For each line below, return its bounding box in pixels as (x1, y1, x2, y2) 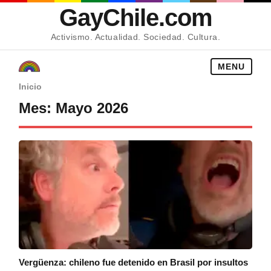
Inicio (19, 82, 42, 91)
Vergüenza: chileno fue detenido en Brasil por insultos (19, 257, 249, 267)
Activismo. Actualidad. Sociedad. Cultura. (50, 33, 221, 42)
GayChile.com (59, 4, 212, 31)
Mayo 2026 (56, 100, 129, 116)
